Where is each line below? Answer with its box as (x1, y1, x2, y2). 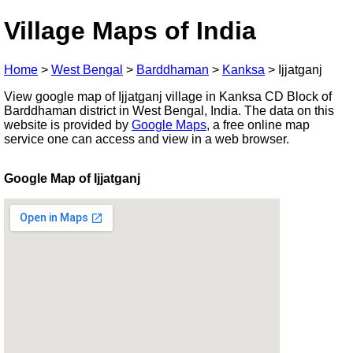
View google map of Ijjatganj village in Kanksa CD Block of (4, 89, 332, 103)
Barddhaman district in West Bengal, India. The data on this (4, 103, 334, 117)
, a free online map (206, 117, 310, 132)
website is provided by (4, 117, 132, 132)
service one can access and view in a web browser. (4, 132, 289, 146)
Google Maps (132, 117, 206, 132)
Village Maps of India (4, 17, 256, 46)
